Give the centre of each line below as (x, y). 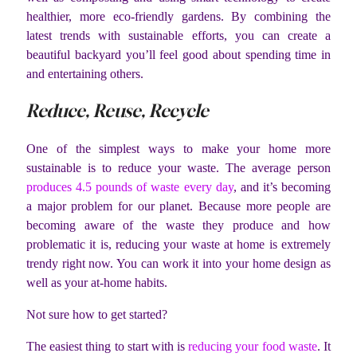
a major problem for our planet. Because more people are (178, 206)
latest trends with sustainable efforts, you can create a (178, 36)
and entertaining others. (86, 74)
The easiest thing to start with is (108, 346)
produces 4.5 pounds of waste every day (130, 186)
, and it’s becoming (282, 186)
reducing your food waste (253, 346)
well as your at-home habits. (98, 282)
